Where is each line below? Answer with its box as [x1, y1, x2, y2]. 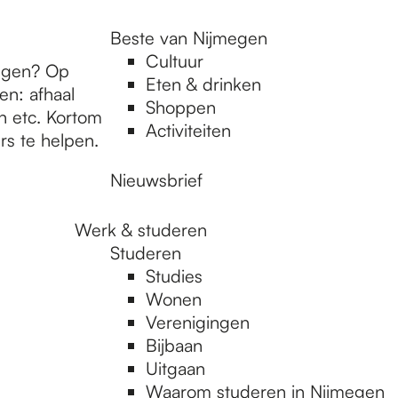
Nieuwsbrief [110, 169, 203, 191]
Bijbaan [146, 334, 203, 356]
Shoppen [146, 96, 216, 118]
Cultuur [146, 50, 203, 72]
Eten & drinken [146, 73, 261, 95]
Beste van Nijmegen [110, 27, 267, 49]
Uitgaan [146, 357, 205, 379]
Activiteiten [146, 119, 231, 141]
